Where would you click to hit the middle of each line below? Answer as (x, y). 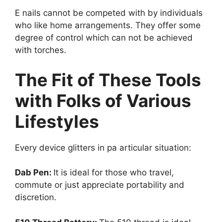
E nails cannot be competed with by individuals (109, 13)
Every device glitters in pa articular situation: (103, 147)
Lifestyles (57, 121)
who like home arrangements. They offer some (108, 26)
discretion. (36, 197)
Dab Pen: (34, 173)
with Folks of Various (103, 100)
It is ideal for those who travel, (114, 173)
